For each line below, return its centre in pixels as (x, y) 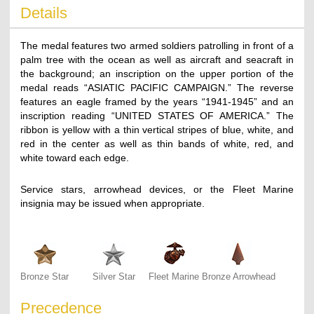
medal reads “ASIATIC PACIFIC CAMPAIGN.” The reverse (157, 87)
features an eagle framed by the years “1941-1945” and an (157, 101)
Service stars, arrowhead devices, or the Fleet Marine (157, 189)
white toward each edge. (75, 157)
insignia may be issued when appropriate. (113, 203)
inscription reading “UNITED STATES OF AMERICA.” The (157, 115)
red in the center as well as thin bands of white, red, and (157, 143)
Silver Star (114, 276)
